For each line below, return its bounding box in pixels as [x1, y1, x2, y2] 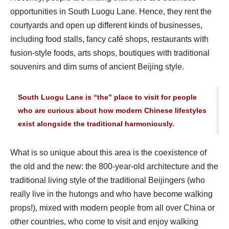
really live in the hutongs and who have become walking [10, 190, 213, 199]
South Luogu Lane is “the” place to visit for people [18, 93, 197, 102]
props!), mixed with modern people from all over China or [10, 203, 215, 213]
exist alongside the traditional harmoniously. [18, 120, 174, 128]
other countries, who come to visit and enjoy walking [10, 217, 198, 226]
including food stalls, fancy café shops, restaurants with [10, 34, 209, 43]
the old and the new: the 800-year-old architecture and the [10, 162, 218, 171]
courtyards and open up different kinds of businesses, [10, 20, 202, 30]
